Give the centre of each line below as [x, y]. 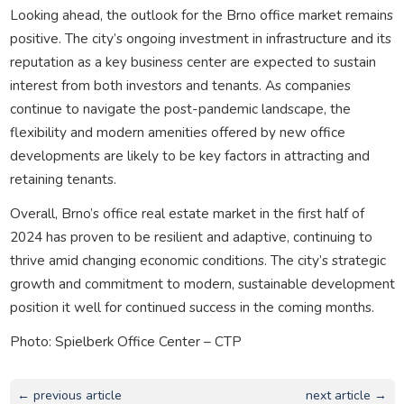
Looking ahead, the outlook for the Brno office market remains [201, 14]
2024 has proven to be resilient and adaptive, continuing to [191, 236]
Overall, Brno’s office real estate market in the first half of [187, 213]
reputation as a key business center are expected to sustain [193, 61]
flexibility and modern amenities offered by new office [177, 132]
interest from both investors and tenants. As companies [180, 85]
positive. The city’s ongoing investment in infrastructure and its [200, 38]
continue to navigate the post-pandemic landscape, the [180, 108]
